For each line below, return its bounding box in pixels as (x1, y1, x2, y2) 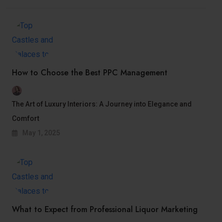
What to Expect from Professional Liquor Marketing (12, 203, 198, 215)
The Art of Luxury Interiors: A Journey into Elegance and (12, 100, 192, 108)
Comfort (12, 114, 39, 122)
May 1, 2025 (21, 128, 60, 137)
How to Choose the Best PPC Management (12, 66, 167, 78)
